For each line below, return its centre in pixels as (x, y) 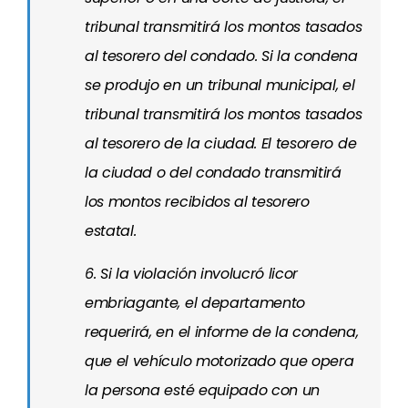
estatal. (111, 231)
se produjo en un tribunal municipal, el (220, 85)
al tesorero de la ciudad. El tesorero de (221, 143)
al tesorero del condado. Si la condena (221, 56)
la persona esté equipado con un (203, 390)
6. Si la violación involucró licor (192, 274)
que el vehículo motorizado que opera (219, 361)
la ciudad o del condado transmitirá (213, 173)
